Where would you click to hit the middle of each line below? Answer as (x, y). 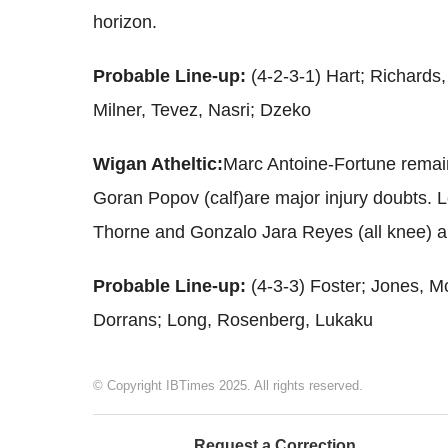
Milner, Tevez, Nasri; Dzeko (202, 110)
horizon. (125, 22)
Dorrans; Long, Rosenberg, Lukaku (233, 320)
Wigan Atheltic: (158, 164)
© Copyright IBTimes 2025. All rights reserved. (228, 386)
